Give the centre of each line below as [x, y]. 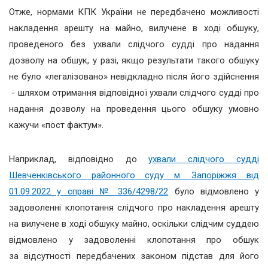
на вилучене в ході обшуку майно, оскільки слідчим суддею [134, 224]
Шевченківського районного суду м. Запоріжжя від [134, 176]
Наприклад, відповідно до [79, 159]
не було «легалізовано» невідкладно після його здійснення [134, 77]
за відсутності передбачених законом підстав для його [134, 256]
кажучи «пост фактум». [56, 125]
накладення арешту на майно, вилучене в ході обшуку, [134, 28]
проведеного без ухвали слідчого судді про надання [134, 45]
